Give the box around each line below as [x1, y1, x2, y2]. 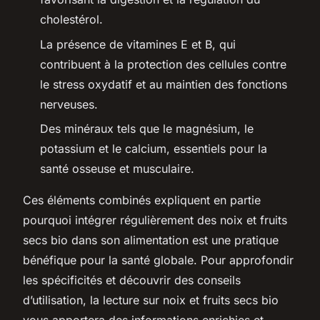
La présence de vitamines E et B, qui [40, 36, 236, 51]
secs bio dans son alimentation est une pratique [23, 232, 279, 247]
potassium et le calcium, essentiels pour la [40, 141, 267, 156]
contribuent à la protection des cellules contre [40, 56, 286, 71]
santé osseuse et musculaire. [40, 161, 194, 176]
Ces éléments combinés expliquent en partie [23, 192, 261, 207]
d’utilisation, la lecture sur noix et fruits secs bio [23, 292, 279, 307]
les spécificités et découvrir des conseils [23, 272, 241, 287]
